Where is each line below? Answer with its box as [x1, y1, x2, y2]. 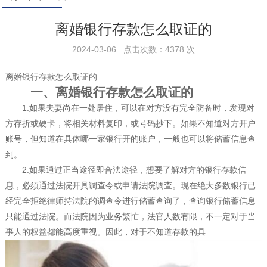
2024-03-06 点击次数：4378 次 [72, 45, 195, 54]
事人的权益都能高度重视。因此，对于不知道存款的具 [5, 227, 206, 237]
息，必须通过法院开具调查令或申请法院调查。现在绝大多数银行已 [5, 181, 256, 190]
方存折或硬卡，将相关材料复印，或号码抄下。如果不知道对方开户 [5, 119, 256, 128]
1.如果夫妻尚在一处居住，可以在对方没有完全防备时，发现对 [5, 103, 254, 113]
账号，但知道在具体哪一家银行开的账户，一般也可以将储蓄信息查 [5, 134, 256, 144]
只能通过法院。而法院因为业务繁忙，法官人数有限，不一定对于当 [5, 212, 256, 221]
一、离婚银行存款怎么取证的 [5, 85, 193, 99]
